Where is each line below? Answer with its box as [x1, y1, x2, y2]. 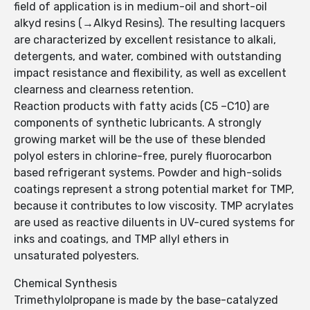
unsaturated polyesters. [14, 249, 139, 263]
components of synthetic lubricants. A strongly [14, 116, 262, 130]
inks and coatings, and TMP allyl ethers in [14, 232, 229, 246]
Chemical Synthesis [14, 277, 117, 291]
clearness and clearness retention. [14, 83, 194, 97]
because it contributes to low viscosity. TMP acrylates [14, 199, 293, 213]
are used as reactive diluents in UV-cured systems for [14, 216, 295, 230]
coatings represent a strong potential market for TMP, [14, 183, 294, 197]
